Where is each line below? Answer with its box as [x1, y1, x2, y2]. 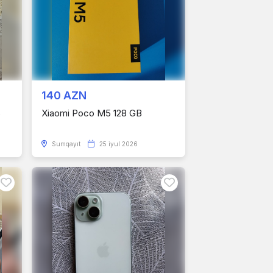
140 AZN [41, 89, 87, 102]
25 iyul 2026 [99, 140, 138, 147]
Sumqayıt [52, 140, 80, 147]
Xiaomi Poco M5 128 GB [41, 107, 142, 119]
